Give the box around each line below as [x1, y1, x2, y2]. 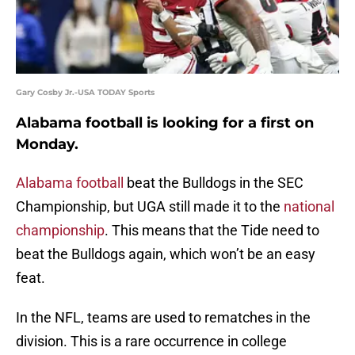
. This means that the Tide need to [105, 222, 319, 239]
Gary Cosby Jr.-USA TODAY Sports [16, 87, 155, 98]
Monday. [16, 136, 78, 154]
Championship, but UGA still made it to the [16, 198, 284, 216]
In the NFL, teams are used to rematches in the [16, 309, 311, 326]
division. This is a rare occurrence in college [16, 333, 287, 350]
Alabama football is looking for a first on [16, 114, 314, 132]
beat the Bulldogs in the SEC [124, 174, 303, 192]
